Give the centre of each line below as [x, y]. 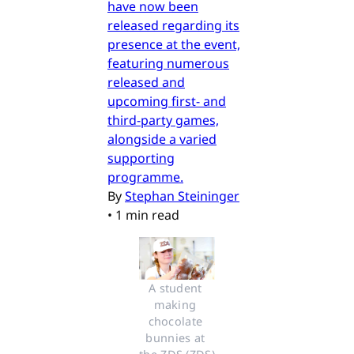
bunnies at [175, 337]
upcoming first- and [167, 101]
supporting [141, 158]
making [175, 304]
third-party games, [163, 120]
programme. [145, 177]
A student [175, 288]
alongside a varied [162, 139]
